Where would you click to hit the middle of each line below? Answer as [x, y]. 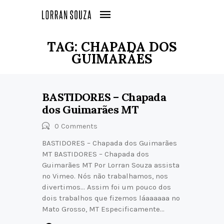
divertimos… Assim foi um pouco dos [106, 187]
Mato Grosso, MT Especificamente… [103, 209]
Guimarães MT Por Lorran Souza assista [111, 165]
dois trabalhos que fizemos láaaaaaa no [111, 198]
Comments [79, 126]
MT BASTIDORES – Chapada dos [95, 154]
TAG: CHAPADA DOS [112, 47]
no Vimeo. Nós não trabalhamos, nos [105, 176]
